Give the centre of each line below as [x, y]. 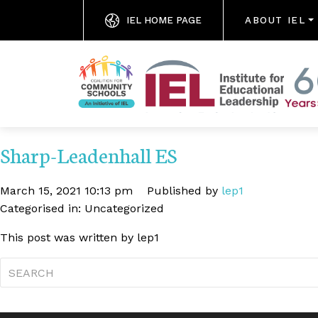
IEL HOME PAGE [164, 20]
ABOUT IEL [275, 20]
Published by [184, 191]
